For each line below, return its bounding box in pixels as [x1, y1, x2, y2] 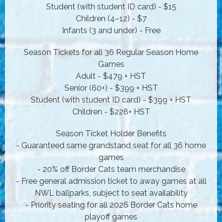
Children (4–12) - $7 [75, 13, 147, 23]
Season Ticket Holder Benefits [55, 128, 166, 138]
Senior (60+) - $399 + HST [64, 83, 158, 93]
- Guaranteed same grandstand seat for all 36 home [16, 140, 206, 150]
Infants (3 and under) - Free [61, 25, 161, 35]
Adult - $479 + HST [76, 71, 146, 81]
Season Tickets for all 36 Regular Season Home [24, 47, 198, 57]
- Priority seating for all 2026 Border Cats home [25, 200, 197, 210]
